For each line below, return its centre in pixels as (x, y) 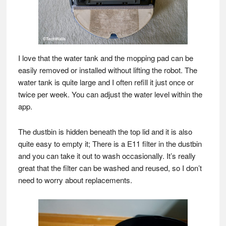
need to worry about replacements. (75, 180)
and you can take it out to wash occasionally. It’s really (107, 156)
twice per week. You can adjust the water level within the (110, 94)
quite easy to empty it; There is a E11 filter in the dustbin (110, 144)
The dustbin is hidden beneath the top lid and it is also (105, 132)
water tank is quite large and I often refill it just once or (106, 82)
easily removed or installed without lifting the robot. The (107, 70)
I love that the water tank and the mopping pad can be (105, 58)
